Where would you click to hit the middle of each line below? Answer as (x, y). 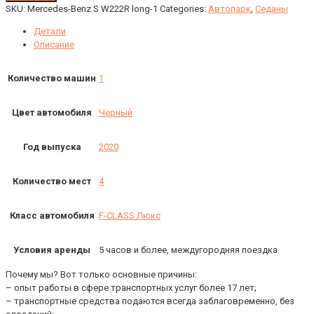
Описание (54, 45)
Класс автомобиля (52, 216)
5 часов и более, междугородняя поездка (188, 250)
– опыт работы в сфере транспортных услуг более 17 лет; (131, 288)
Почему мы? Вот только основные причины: (101, 275)
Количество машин (52, 78)
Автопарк (230, 9)
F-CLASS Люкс (130, 216)
